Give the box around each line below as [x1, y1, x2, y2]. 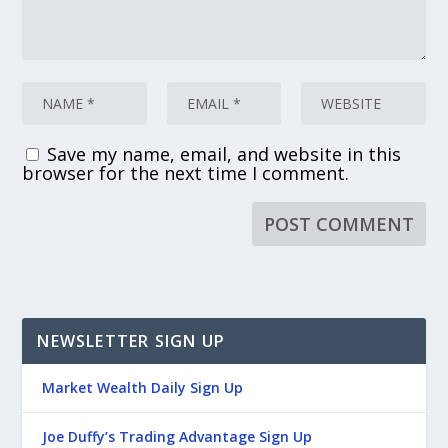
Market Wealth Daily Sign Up [42, 377, 244, 397]
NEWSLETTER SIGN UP [37, 329, 226, 352]
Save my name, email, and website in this [47, 141, 402, 166]
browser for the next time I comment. [22, 160, 350, 185]
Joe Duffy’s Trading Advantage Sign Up [42, 426, 313, 446]
